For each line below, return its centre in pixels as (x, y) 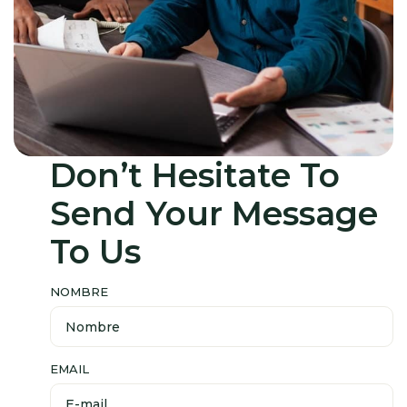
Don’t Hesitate (175, 175)
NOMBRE (79, 292)
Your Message (262, 213)
